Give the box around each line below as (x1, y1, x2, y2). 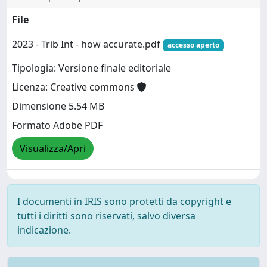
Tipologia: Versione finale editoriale (12, 61, 171, 75)
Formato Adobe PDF (12, 119, 103, 132)
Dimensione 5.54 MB (12, 100, 104, 113)
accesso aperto (167, 39, 219, 50)
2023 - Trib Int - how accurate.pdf (12, 37, 163, 51)
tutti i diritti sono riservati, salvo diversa (17, 209, 195, 222)
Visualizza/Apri (20, 142, 86, 156)
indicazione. (17, 223, 71, 237)
